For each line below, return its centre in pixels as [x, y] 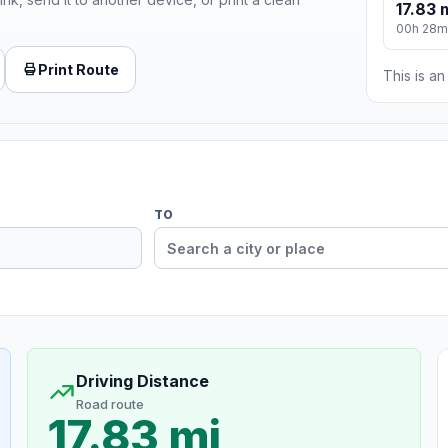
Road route [109, 404]
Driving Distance [142, 381]
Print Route [78, 69]
